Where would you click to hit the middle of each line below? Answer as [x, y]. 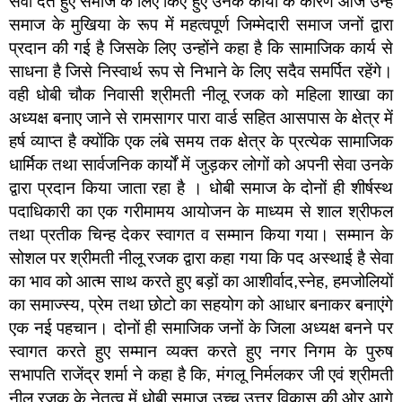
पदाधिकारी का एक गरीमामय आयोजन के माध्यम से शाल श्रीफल [201, 211]
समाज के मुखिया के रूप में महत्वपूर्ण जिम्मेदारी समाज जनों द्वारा [201, 24]
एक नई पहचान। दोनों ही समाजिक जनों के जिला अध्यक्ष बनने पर [201, 328]
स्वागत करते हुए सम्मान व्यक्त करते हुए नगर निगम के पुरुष [201, 351]
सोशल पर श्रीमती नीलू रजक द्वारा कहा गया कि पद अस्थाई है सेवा [201, 258]
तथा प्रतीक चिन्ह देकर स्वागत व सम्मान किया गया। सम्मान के [201, 234]
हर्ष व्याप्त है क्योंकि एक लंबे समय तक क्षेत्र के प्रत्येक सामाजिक [201, 141]
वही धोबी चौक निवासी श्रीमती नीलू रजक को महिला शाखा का [201, 94]
